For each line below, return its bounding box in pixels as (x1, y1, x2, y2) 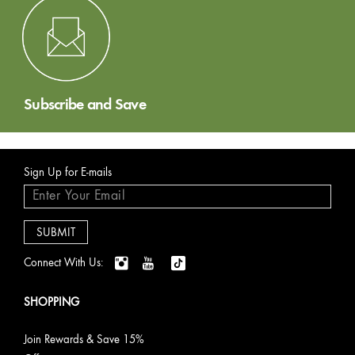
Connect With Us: (24, 255, 103, 269)
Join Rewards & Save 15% (24, 332, 144, 346)
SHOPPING (24, 295, 79, 309)
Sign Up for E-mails (24, 165, 112, 179)
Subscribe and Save (24, 94, 147, 113)
